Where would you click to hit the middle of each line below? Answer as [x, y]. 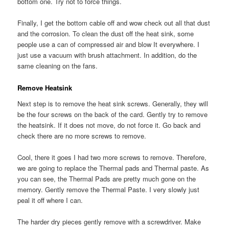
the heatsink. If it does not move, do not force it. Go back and [109, 125]
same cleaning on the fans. [58, 66]
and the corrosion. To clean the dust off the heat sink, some [106, 34]
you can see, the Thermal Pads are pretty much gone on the [107, 179]
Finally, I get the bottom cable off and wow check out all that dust [114, 23]
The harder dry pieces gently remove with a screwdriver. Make [109, 222]
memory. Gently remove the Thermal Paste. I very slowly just [109, 190]
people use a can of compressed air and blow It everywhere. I [109, 44]
